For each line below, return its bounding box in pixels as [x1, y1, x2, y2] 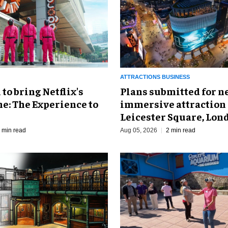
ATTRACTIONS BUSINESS [120, 73, 190, 80]
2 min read [166, 126, 195, 134]
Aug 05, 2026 [120, 126, 157, 134]
